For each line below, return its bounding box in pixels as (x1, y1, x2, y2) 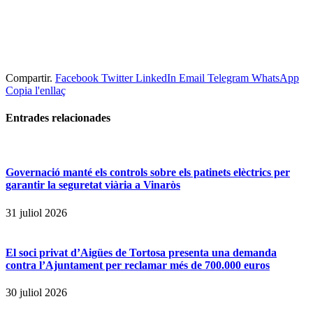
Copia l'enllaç (6, 84, 66, 96)
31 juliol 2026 (6, 206, 67, 219)
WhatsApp (252, 71, 299, 84)
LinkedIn (136, 71, 176, 84)
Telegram (208, 71, 249, 84)
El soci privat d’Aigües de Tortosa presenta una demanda (6, 247, 277, 259)
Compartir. (6, 71, 52, 84)
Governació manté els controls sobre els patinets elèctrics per (6, 166, 290, 179)
